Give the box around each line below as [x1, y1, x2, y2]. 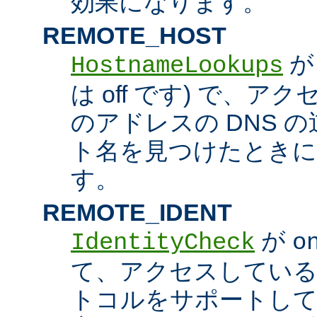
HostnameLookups [71, 52, 283, 79]
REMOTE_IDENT [42, 198, 232, 226]
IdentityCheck [71, 229, 255, 256]
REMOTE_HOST [42, 21, 226, 49]
